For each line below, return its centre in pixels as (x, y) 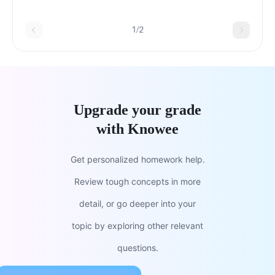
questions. (137, 247)
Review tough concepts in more (137, 181)
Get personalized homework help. (137, 159)
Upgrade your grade (137, 110)
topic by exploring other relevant (137, 225)
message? (49, 21)
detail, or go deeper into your (137, 203)
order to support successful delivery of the (122, 7)
